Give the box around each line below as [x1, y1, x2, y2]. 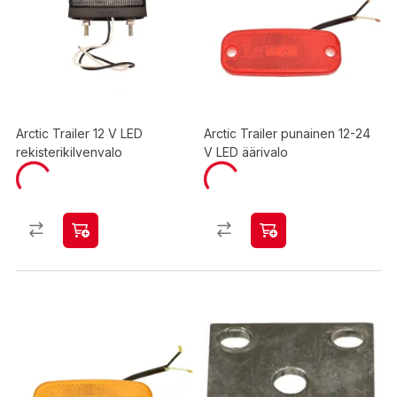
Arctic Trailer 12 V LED [16, 126, 143, 141]
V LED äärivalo [204, 144, 288, 160]
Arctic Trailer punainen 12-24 [204, 126, 370, 141]
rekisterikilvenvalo [16, 144, 122, 160]
